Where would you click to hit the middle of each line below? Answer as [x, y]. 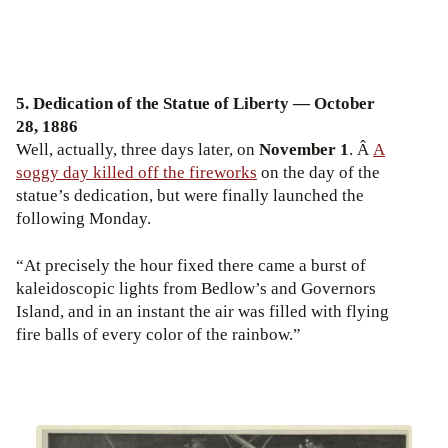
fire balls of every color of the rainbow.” [158, 335]
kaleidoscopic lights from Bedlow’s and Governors [196, 289]
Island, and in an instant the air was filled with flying [202, 312]
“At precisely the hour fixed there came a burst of [191, 266]
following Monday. [83, 219]
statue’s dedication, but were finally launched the [190, 196]
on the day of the [318, 173]
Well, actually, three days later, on [137, 150]
